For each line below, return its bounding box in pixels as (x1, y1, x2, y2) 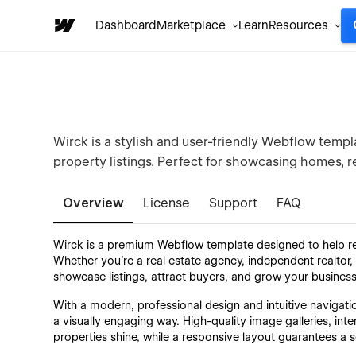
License (143, 195, 191, 211)
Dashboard (95, 18, 157, 33)
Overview (63, 195, 125, 211)
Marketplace (157, 18, 226, 33)
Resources (269, 18, 328, 33)
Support (209, 195, 258, 211)
